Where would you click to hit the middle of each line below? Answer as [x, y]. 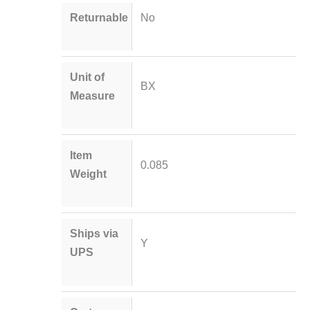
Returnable [99, 17]
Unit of [88, 76]
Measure [93, 95]
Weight [89, 174]
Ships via [94, 234]
